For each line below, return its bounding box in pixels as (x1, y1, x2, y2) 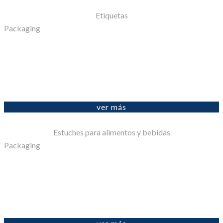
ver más (97, 102, 126, 112)
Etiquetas (95, 10, 128, 20)
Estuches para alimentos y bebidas (53, 127, 170, 137)
